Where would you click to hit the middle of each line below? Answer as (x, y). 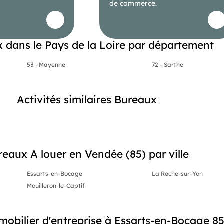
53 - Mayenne (46, 64)
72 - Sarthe (168, 64)
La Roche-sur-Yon (178, 173)
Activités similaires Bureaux (87, 99)
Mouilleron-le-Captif (56, 185)
